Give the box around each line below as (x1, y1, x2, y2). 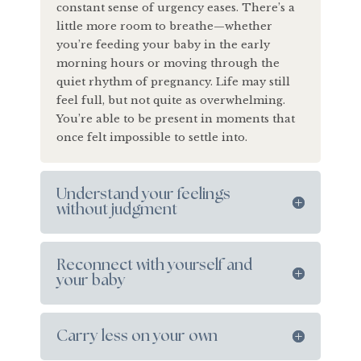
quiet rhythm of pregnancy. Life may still (56, 74, 290, 89)
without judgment (56, 201, 177, 218)
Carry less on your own (56, 328, 218, 344)
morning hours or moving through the (56, 56, 280, 70)
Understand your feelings (56, 186, 230, 202)
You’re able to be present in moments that (56, 111, 295, 126)
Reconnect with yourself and (56, 257, 252, 273)
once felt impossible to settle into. (56, 130, 247, 144)
